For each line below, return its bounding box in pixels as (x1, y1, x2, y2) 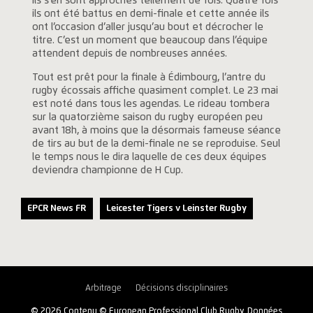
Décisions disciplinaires (135, 284, 228, 293)
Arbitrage (85, 284, 122, 293)
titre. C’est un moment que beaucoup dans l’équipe (31, 36, 268, 46)
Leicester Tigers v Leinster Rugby (105, 203, 247, 213)
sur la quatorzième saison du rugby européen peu (31, 112, 263, 122)
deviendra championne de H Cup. (31, 165, 183, 175)
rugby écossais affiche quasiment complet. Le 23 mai (31, 85, 278, 96)
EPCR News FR (27, 203, 87, 213)
